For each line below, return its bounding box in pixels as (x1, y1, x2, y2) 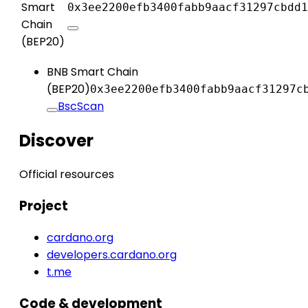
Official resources (19, 166, 114, 183)
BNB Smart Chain (47, 63, 138, 80)
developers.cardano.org (47, 246, 177, 263)
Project (19, 197, 68, 216)
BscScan (58, 98, 104, 114)
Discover (19, 129, 93, 152)
